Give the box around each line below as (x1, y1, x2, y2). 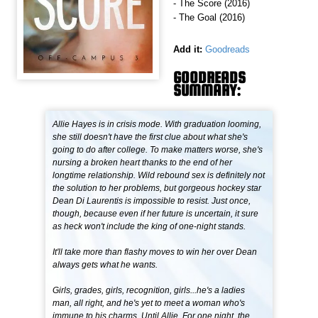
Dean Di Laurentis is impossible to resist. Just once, (53, 196, 251, 207)
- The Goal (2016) (173, 12, 245, 23)
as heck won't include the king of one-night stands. (53, 221, 246, 232)
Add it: (173, 44, 202, 55)
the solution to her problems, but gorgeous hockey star (53, 183, 262, 194)
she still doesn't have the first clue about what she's (53, 132, 248, 143)
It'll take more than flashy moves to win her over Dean (53, 247, 258, 258)
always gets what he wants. (53, 260, 158, 270)
